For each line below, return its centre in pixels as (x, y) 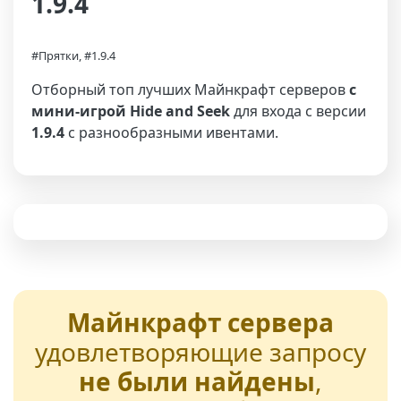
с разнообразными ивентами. (171, 132)
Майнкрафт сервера (200, 322)
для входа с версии (298, 111)
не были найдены (197, 381)
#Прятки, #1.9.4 (73, 55)
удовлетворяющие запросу (200, 352)
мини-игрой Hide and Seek (131, 111)
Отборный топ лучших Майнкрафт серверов (190, 90)
